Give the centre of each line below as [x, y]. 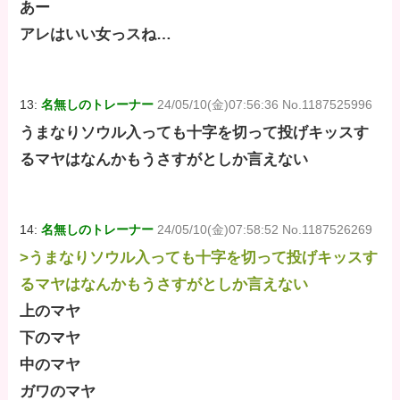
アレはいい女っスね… [96, 34]
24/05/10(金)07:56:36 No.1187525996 [265, 104]
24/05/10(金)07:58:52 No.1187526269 [265, 230]
